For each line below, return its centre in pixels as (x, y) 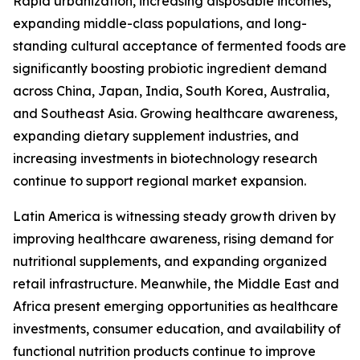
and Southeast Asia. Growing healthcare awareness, (175, 114)
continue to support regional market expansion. (160, 181)
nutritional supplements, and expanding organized (170, 262)
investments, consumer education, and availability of (177, 329)
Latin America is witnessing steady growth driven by (174, 217)
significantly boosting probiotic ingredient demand (170, 69)
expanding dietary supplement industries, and (156, 136)
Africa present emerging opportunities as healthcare (176, 307)
